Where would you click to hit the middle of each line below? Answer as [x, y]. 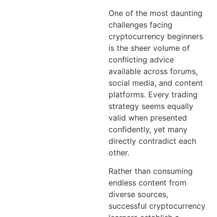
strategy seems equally [151, 106]
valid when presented [148, 117]
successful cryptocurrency [157, 206]
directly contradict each [152, 141]
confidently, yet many [148, 129]
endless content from [147, 183]
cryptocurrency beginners [156, 36]
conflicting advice [141, 59]
